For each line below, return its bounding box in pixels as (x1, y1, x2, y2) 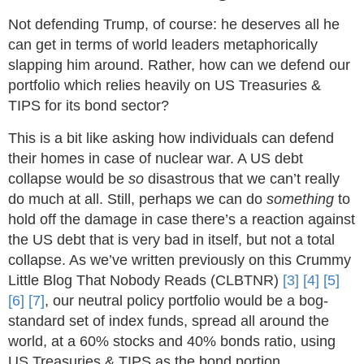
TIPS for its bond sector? (8, 97, 169, 114)
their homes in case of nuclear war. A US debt (8, 150, 303, 167)
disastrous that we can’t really (144, 171, 340, 187)
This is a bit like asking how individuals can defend (8, 130, 334, 146)
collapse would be (8, 171, 128, 187)
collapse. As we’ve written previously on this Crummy (8, 252, 351, 268)
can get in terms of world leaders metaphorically (8, 37, 318, 53)
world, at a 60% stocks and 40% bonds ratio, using (8, 333, 336, 349)
